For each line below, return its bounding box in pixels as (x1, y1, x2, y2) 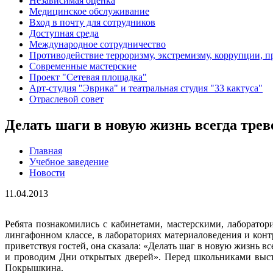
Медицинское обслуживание (29, 6, 149, 17)
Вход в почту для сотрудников (29, 17, 155, 28)
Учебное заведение (29, 157, 108, 168)
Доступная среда (29, 28, 99, 39)
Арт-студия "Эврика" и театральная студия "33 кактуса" (29, 83, 263, 94)
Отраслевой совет (29, 94, 104, 105)
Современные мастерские (29, 61, 136, 72)
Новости (29, 168, 65, 179)
